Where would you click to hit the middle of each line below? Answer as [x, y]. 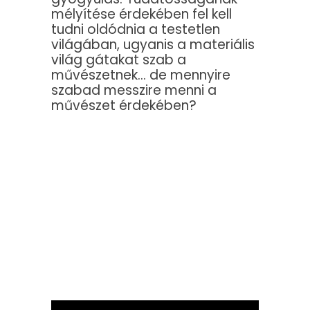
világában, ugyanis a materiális [153, 45]
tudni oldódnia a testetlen [136, 30]
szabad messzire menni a [134, 91]
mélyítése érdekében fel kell [142, 15]
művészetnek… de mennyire [141, 75]
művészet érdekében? [124, 106]
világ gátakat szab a [119, 60]
